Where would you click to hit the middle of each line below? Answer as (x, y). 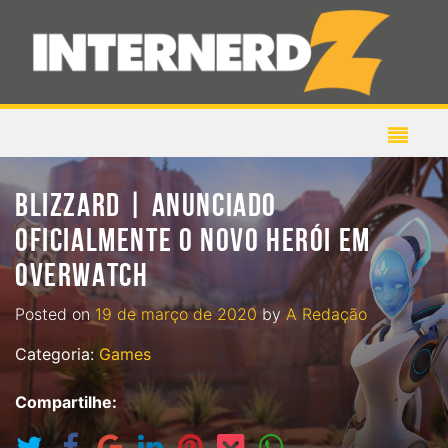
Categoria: (57, 354)
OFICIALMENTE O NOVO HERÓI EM (193, 241)
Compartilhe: (66, 402)
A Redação (326, 314)
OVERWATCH (82, 276)
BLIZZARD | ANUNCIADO (146, 206)
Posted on (55, 314)
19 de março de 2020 (176, 314)
